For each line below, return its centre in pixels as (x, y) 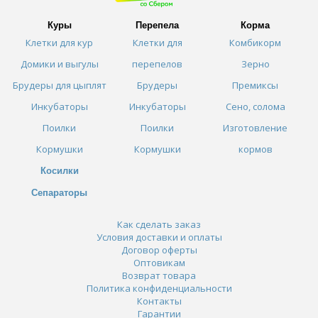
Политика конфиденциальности (159, 288)
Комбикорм (256, 42)
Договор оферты (159, 250)
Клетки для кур (60, 42)
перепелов (158, 64)
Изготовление (256, 127)
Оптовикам (159, 262)
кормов (255, 149)
